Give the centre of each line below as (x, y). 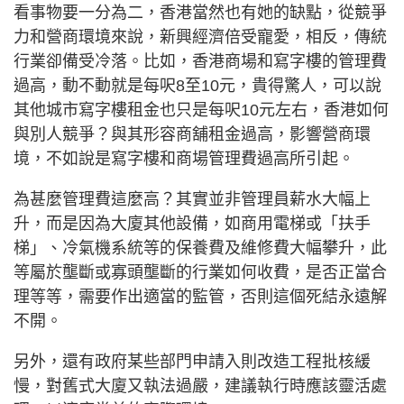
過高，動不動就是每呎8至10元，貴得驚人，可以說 (197, 86)
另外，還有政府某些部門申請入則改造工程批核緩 (192, 362)
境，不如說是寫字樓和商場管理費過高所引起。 (184, 159)
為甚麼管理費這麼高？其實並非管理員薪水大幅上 (192, 200)
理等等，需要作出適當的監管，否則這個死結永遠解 (200, 297)
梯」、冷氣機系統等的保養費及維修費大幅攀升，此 (200, 248)
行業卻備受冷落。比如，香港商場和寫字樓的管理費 (200, 62)
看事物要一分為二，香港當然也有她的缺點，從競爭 (200, 13)
